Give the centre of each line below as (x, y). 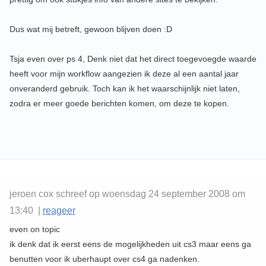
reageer (59, 211)
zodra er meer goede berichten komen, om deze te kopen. (119, 104)
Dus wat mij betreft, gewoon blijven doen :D (91, 29)
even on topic (34, 229)
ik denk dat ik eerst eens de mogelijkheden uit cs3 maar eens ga (130, 244)
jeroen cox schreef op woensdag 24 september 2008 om (127, 194)
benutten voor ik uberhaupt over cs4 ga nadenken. (104, 259)
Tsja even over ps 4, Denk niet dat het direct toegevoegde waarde (133, 59)
